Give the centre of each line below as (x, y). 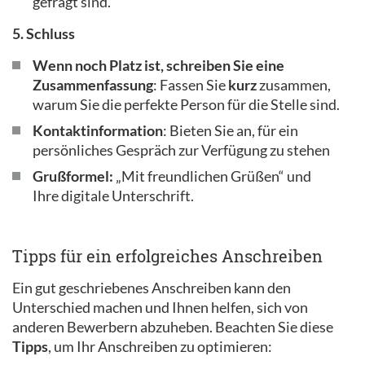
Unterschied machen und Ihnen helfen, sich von (160, 307)
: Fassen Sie (191, 85)
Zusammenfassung (93, 85)
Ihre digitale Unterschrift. (113, 196)
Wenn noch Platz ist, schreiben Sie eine (158, 65)
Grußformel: (74, 176)
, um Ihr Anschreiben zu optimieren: (160, 346)
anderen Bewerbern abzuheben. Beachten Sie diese (173, 327)
